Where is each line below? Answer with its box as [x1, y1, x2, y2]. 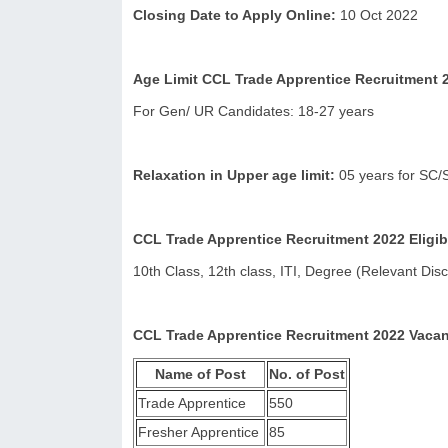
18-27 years [298, 103, 378, 119]
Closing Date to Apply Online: [133, 7, 340, 23]
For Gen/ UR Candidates [133, 103, 290, 119]
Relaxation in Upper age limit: [133, 167, 339, 183]
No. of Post [269, 366, 345, 382]
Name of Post [155, 366, 246, 382]
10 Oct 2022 [340, 7, 418, 23]
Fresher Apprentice [138, 424, 263, 440]
